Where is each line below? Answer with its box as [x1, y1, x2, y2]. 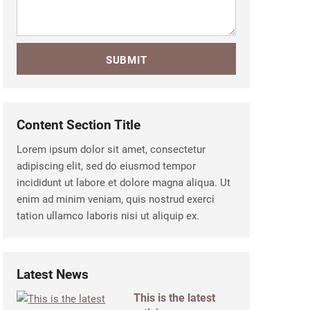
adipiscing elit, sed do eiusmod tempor [17, 160, 197, 172]
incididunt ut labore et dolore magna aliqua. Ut [17, 176, 231, 189]
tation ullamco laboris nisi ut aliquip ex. [17, 210, 200, 222]
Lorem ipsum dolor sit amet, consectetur [17, 143, 206, 156]
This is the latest [133, 291, 215, 304]
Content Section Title [17, 117, 141, 133]
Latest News [17, 266, 89, 282]
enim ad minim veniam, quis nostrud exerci [17, 193, 215, 206]
